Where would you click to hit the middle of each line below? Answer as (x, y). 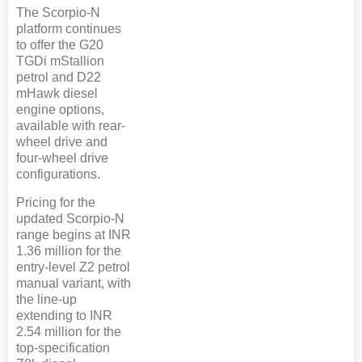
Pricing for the (56, 202)
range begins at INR (74, 234)
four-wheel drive (62, 158)
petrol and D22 (59, 77)
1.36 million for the (69, 250)
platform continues (69, 28)
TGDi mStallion (60, 61)
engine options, (60, 109)
